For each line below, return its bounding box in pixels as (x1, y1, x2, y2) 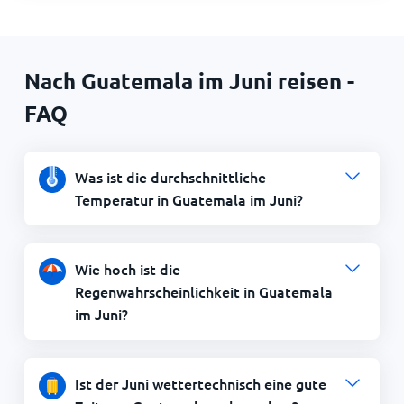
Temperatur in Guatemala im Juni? (74, 188, 303, 209)
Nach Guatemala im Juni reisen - (23, 66, 354, 95)
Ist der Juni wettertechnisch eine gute (74, 372, 326, 393)
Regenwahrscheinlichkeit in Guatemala (74, 280, 333, 301)
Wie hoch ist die (74, 258, 180, 279)
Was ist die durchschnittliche (74, 166, 266, 187)
